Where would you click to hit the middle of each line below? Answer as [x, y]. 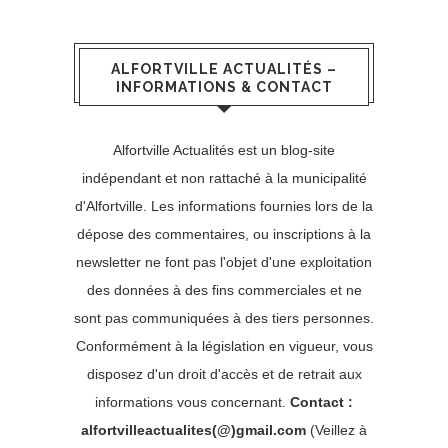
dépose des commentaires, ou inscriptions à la [224, 233]
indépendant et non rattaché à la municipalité [224, 177]
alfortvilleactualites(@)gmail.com [193, 429]
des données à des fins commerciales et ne [224, 289]
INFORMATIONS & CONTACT [224, 86]
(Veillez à [336, 429]
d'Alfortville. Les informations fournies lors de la [224, 205]
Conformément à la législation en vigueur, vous [224, 345]
